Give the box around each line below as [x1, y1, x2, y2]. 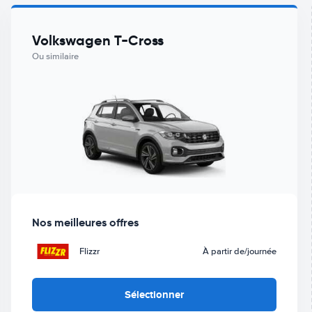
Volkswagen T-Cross [31, 31, 164, 49]
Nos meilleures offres [31, 214, 139, 230]
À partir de [203, 245, 245, 257]
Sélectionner [124, 286, 184, 302]
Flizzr [79, 245, 100, 257]
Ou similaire [31, 51, 79, 62]
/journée [244, 246, 277, 258]
